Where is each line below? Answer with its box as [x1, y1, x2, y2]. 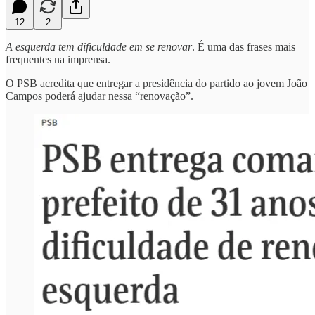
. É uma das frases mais [192, 40, 295, 53]
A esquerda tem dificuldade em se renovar [6, 40, 192, 53]
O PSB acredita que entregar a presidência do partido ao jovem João [6, 77, 307, 89]
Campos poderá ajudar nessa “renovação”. [6, 89, 193, 102]
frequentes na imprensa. [6, 53, 110, 65]
